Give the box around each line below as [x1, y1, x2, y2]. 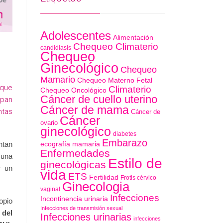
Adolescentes [40, 29, 111, 42]
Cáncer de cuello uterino [40, 93, 158, 106]
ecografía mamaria [40, 140, 101, 148]
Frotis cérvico [120, 174, 157, 181]
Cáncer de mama [40, 104, 129, 116]
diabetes [113, 130, 137, 137]
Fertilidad [89, 173, 119, 181]
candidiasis [40, 44, 72, 51]
